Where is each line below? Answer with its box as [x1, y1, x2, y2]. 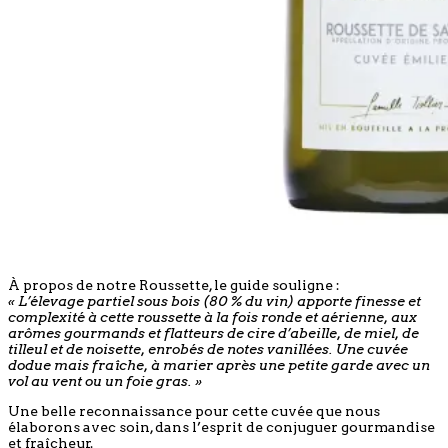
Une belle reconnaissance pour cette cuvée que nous [8, 402, 380, 419]
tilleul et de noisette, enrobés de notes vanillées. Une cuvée [8, 340, 408, 357]
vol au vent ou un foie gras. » [8, 372, 202, 389]
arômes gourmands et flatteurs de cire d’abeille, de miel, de [8, 324, 419, 341]
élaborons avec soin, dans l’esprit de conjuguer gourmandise [8, 418, 435, 435]
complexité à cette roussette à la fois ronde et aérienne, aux [8, 308, 417, 325]
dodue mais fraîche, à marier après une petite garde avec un [8, 356, 430, 373]
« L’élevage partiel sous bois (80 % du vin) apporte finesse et [8, 292, 421, 309]
